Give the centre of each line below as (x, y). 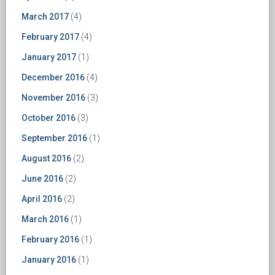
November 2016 (53, 97)
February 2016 (50, 239)
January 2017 (49, 57)
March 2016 (45, 219)
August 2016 (46, 158)
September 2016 (54, 138)
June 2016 (42, 178)
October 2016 (48, 118)
